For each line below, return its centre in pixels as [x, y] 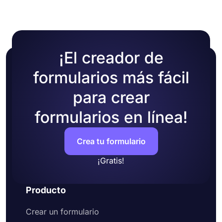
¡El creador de [111, 57]
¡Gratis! [111, 160]
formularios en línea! [111, 117]
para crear [111, 97]
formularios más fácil [111, 77]
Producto [46, 190]
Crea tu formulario [111, 141]
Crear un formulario [62, 211]
